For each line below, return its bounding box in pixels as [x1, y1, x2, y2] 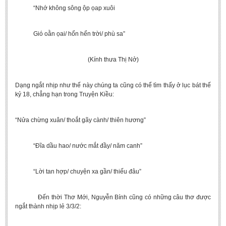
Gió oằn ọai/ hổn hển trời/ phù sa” [15, 30, 125, 37]
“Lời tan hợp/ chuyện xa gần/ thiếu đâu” [15, 168, 141, 175]
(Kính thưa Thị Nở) [15, 56, 139, 63]
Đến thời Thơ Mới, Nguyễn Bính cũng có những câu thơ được [15, 194, 211, 201]
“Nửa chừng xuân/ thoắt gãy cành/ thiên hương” [15, 117, 146, 124]
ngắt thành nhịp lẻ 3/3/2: [15, 203, 81, 210]
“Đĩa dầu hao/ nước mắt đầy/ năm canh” [15, 142, 142, 149]
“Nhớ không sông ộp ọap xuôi [15, 5, 115, 12]
